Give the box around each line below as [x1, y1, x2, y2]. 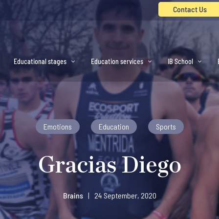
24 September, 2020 [94, 191, 156, 200]
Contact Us [173, 4, 207, 14]
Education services [91, 57, 143, 66]
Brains [63, 191, 83, 200]
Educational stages [14, 57, 66, 66]
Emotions [43, 122, 72, 131]
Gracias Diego [38, 154, 181, 177]
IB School [168, 57, 193, 66]
